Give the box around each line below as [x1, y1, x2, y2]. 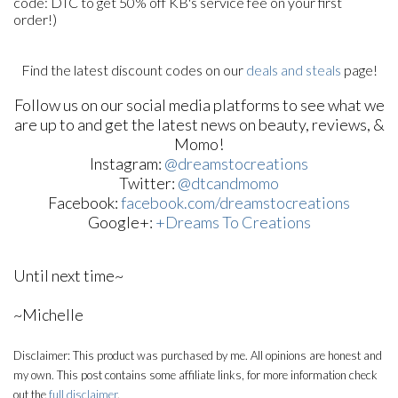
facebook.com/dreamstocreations [121, 193, 350, 212]
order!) [13, 11, 57, 28]
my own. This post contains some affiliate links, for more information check [13, 368, 378, 382]
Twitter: [119, 173, 178, 193]
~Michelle [13, 305, 84, 324]
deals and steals [245, 61, 341, 78]
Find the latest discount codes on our [20, 61, 246, 78]
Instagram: [90, 154, 164, 173]
